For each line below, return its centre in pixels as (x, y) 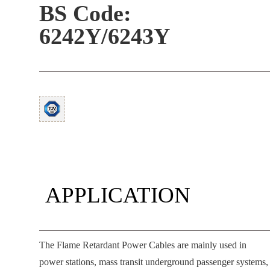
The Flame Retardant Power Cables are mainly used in (143, 245)
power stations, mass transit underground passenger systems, (154, 262)
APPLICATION (118, 195)
